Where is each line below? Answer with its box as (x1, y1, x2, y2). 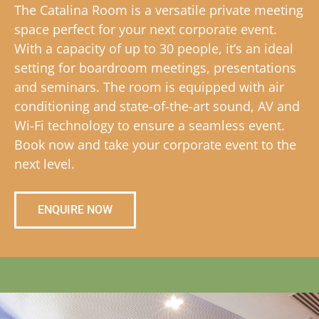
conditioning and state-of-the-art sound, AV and (14, 98, 300, 115)
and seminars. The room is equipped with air (14, 78, 284, 96)
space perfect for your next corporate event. (14, 21, 277, 38)
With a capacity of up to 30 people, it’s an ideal (14, 40, 293, 58)
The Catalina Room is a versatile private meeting (14, 1, 303, 19)
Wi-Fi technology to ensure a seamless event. (14, 117, 285, 135)
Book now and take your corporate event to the (14, 136, 296, 154)
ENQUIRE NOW (38, 202, 113, 216)
